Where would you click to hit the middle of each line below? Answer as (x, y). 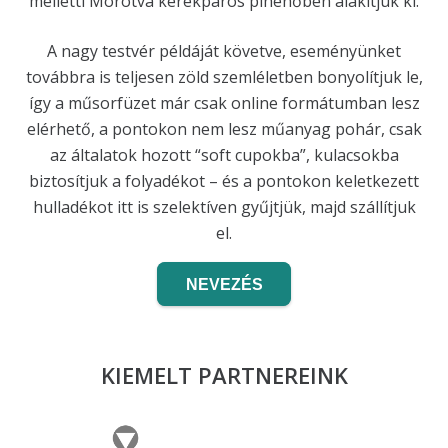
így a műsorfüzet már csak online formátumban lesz (224, 103)
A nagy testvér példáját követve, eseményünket (224, 51)
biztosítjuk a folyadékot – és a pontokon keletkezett (224, 181)
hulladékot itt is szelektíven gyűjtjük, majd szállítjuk (224, 207)
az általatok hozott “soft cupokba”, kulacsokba (224, 155)
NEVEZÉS (224, 284)
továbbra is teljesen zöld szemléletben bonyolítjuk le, (224, 77)
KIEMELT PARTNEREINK (224, 374)
